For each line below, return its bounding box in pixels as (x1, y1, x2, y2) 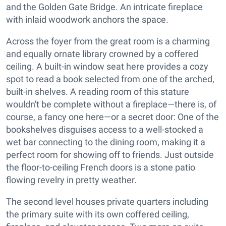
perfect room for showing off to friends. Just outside (6, 149, 214, 160)
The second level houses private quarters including (6, 196, 208, 207)
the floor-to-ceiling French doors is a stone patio (6, 161, 195, 173)
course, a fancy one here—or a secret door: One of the (6, 111, 219, 122)
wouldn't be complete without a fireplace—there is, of (6, 98, 216, 109)
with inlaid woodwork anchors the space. (6, 14, 168, 25)
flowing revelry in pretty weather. (6, 174, 137, 185)
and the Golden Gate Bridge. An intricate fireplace (6, 1, 203, 12)
